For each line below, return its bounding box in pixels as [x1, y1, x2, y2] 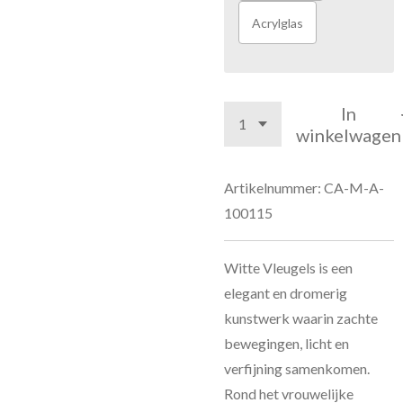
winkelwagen [296, 124, 401, 146]
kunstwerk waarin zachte [224, 309, 378, 327]
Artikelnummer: [224, 179, 321, 196]
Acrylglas [252, 14, 303, 31]
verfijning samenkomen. [224, 360, 370, 377]
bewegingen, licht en [224, 335, 349, 352]
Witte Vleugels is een [224, 259, 353, 276]
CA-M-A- [324, 179, 384, 196]
